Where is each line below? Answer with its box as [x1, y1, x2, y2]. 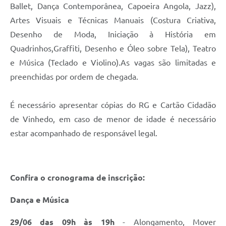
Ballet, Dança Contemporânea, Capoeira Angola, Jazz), [10, 1, 216, 11]
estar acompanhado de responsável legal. [10, 128, 157, 138]
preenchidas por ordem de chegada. [10, 72, 140, 81]
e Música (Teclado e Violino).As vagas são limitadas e [10, 58, 216, 67]
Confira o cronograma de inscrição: [10, 173, 145, 182]
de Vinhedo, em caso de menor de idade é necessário [10, 114, 216, 124]
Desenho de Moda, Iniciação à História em [10, 29, 216, 39]
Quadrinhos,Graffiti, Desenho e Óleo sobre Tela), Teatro [10, 43, 216, 53]
